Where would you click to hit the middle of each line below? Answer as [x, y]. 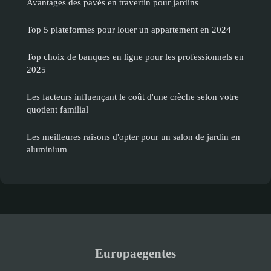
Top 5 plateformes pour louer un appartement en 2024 [129, 30]
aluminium [47, 149]
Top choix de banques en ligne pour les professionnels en [135, 57]
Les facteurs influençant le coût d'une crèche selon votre [133, 97]
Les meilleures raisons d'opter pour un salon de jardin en [133, 137]
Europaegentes [135, 253]
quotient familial [57, 109]
